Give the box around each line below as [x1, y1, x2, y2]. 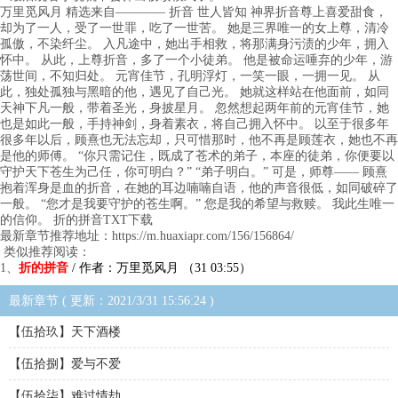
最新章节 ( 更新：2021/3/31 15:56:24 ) [9, 294, 214, 307]
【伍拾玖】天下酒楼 [9, 325, 121, 338]
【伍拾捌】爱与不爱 [9, 357, 121, 370]
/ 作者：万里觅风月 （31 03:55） [68, 261, 251, 275]
